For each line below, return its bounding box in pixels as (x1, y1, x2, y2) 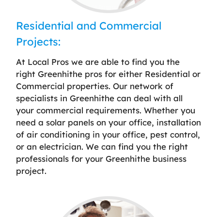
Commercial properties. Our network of (16, 80, 173, 91)
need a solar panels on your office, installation (16, 117, 201, 127)
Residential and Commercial (16, 18, 162, 32)
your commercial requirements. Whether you (16, 105, 195, 115)
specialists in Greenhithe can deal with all (16, 93, 183, 103)
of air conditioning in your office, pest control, (16, 129, 200, 139)
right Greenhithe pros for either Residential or (16, 68, 201, 79)
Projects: (16, 34, 61, 48)
